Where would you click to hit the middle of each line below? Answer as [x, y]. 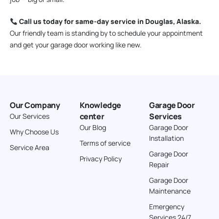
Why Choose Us [34, 132]
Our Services [30, 116]
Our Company [35, 105]
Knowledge [100, 105]
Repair [159, 165]
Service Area [30, 148]
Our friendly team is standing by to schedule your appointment [106, 33]
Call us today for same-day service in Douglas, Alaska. [110, 22]
